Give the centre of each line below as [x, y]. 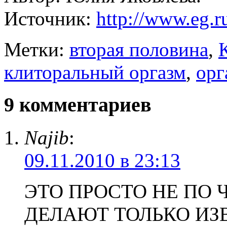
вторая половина [139, 49]
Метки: [37, 49]
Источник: [50, 18]
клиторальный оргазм [95, 72]
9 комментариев [78, 105]
